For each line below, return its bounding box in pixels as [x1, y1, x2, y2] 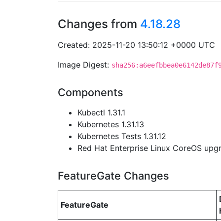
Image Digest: [58, 60, 111, 70]
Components [58, 86, 123, 99]
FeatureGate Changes [58, 169, 169, 182]
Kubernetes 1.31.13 [77, 119, 144, 129]
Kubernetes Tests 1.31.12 [77, 131, 166, 141]
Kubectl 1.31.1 [77, 108, 125, 117]
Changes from [58, 17, 140, 31]
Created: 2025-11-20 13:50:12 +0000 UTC [58, 40, 215, 50]
